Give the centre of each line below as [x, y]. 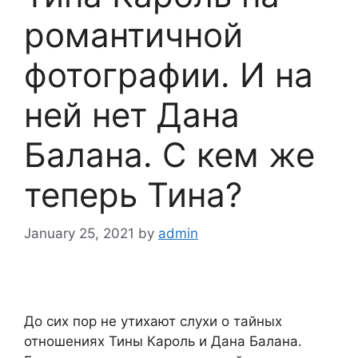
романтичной [133, 34]
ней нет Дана [132, 114]
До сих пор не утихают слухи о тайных [153, 322]
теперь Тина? [133, 194]
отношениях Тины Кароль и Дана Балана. [163, 342]
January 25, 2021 [79, 234]
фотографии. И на [169, 74]
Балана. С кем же [169, 154]
